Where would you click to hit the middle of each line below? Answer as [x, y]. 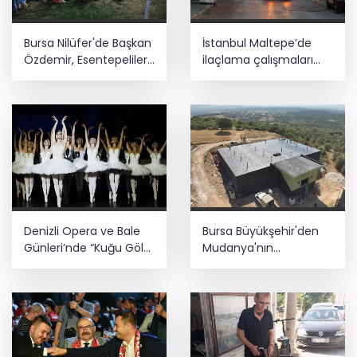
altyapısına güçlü [249, 264]
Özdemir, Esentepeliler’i [88, 59]
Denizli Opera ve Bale [82, 231]
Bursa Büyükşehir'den [261, 231]
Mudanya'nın [238, 247]
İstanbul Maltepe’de [257, 43]
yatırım [222, 281]
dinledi [42, 76]
